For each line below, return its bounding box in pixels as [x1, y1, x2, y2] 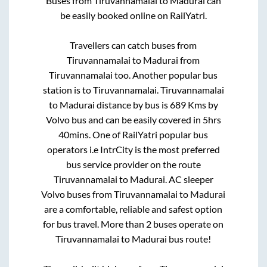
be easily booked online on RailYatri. [60, 9, 207, 21]
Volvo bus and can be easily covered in [45, 113, 203, 125]
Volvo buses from [41, 188, 114, 200]
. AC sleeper [164, 173, 213, 185]
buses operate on [151, 218, 224, 229]
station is [42, 83, 82, 95]
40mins [58, 128, 89, 140]
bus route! [167, 232, 212, 244]
